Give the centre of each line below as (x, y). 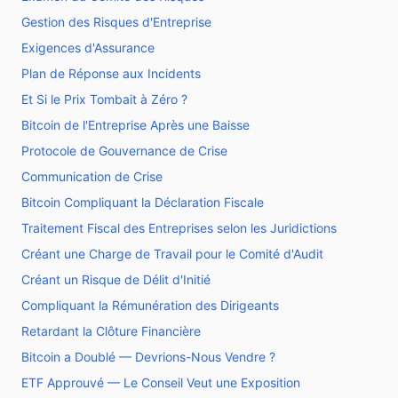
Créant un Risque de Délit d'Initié (116, 279)
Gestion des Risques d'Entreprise (116, 22)
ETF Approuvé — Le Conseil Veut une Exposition (161, 382)
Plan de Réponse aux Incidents (111, 73)
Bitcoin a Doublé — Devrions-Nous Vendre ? (148, 357)
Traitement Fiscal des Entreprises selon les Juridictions (179, 228)
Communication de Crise (92, 176)
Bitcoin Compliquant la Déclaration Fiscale (143, 202)
